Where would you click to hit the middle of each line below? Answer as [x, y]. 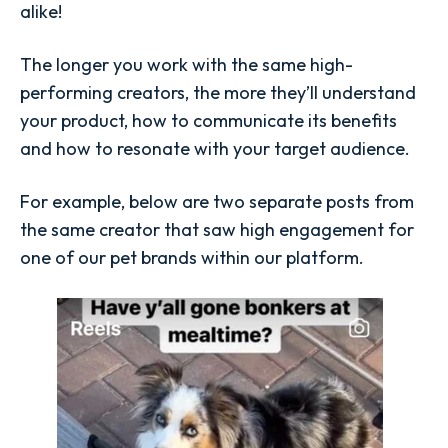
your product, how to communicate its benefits [208, 121]
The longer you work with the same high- [186, 65]
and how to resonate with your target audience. [215, 149]
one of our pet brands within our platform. [192, 258]
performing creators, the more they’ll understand [218, 93]
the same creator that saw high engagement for [217, 230]
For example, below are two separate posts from [217, 202]
